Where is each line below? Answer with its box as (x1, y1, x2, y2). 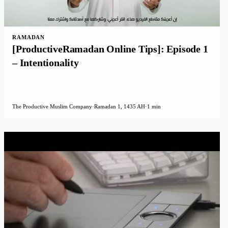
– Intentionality (12, 56, 79, 68)
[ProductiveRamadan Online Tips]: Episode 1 (12, 43, 208, 54)
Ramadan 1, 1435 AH (94, 103, 145, 110)
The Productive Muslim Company (12, 103, 92, 110)
